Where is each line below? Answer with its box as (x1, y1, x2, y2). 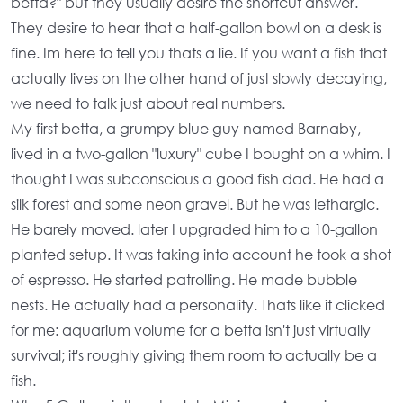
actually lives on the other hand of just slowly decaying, (11, 68, 387, 87)
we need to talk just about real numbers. (11, 94, 285, 112)
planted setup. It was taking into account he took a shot (11, 245, 391, 264)
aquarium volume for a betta (62, 320, 262, 339)
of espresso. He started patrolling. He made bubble (11, 270, 357, 289)
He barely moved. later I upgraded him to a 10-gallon (11, 219, 378, 238)
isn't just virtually (262, 320, 371, 339)
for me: (11, 320, 62, 339)
